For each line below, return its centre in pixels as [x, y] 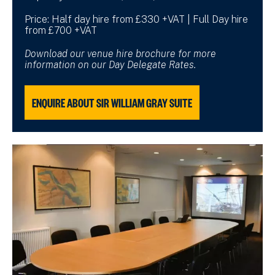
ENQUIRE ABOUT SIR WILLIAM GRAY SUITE [112, 102]
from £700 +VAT [61, 30]
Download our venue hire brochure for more [120, 53]
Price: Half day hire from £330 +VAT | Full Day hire [136, 19]
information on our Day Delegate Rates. [110, 64]
